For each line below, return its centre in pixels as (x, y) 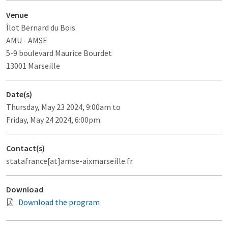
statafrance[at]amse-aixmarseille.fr (69, 161)
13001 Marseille (33, 65)
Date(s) (19, 94)
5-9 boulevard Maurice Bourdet (59, 53)
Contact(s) (25, 148)
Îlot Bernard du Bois (41, 27)
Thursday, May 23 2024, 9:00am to (63, 107)
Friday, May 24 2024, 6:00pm (53, 119)
